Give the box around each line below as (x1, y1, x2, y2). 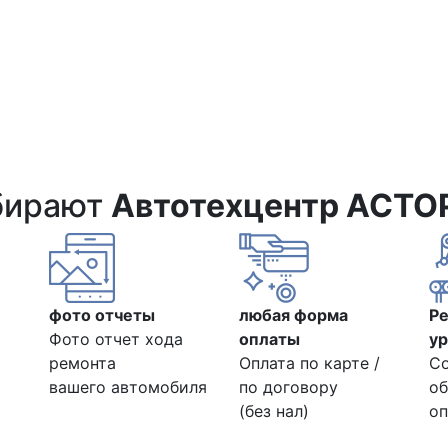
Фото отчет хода (49, 328, 183, 349)
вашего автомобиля (49, 376, 207, 397)
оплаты (239, 328, 300, 349)
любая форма (239, 304, 348, 325)
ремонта (49, 352, 116, 373)
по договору (239, 376, 338, 397)
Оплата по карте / (239, 352, 380, 373)
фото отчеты (49, 304, 155, 325)
